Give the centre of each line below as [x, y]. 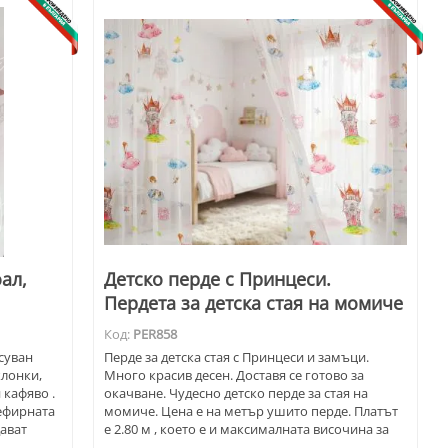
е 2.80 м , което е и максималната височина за [247, 429]
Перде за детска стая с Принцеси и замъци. [237, 357]
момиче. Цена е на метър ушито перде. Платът [251, 411]
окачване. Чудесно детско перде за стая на [236, 393]
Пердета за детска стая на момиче [254, 303]
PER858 [155, 334]
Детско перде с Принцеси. [218, 279]
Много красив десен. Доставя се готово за [234, 375]
